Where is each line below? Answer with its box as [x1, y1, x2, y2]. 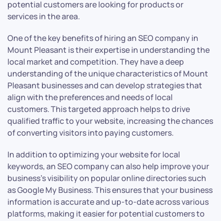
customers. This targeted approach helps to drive [7, 104, 190, 115]
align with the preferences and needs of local [7, 92, 173, 103]
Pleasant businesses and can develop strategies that [7, 80, 202, 91]
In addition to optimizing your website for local [7, 149, 180, 160]
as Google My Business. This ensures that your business [7, 184, 213, 196]
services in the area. [7, 11, 80, 22]
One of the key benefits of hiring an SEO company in [7, 33, 198, 44]
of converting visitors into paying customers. [7, 127, 174, 139]
